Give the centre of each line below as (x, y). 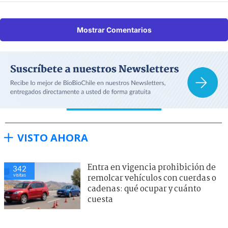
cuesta (100, 199)
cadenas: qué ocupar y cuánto (144, 189)
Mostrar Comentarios (114, 30)
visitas (19, 175)
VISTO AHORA (53, 137)
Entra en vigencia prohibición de (152, 167)
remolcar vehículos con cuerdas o (152, 178)
